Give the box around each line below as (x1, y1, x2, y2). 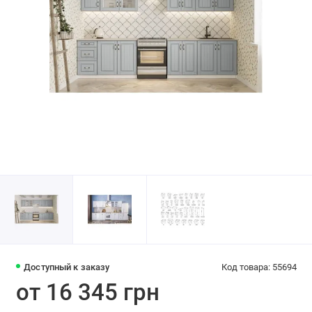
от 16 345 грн (15, 279, 159, 306)
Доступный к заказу (24, 262, 110, 273)
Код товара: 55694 (221, 262, 297, 273)
